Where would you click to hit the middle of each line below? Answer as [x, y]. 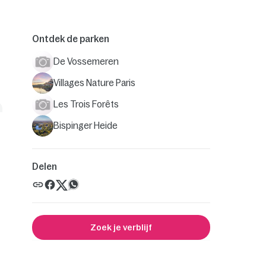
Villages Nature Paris [94, 83]
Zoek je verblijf [121, 227]
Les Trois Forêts [86, 104]
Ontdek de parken [70, 39]
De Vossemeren [86, 61]
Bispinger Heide [85, 125]
